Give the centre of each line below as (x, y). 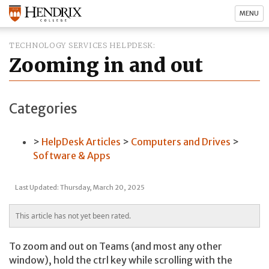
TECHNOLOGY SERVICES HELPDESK (81, 45)
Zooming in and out (106, 65)
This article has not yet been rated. (73, 216)
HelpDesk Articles (81, 142)
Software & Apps (72, 156)
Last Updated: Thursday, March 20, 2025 (80, 187)
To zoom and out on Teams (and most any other (116, 246)
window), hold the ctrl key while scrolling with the (121, 260)
